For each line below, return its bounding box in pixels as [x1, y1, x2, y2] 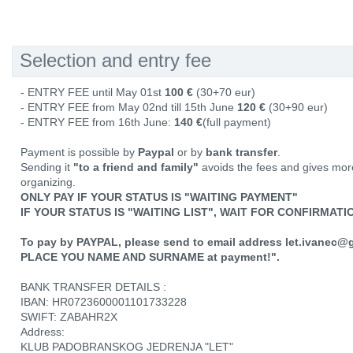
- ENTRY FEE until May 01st [20, 86, 165, 98]
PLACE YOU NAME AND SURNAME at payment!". [20, 251, 280, 263]
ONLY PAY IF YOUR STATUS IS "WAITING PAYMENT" [20, 191, 298, 203]
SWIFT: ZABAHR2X [20, 310, 117, 323]
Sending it [20, 161, 73, 173]
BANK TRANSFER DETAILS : [20, 281, 166, 293]
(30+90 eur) [266, 101, 328, 113]
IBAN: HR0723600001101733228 [20, 295, 187, 308]
